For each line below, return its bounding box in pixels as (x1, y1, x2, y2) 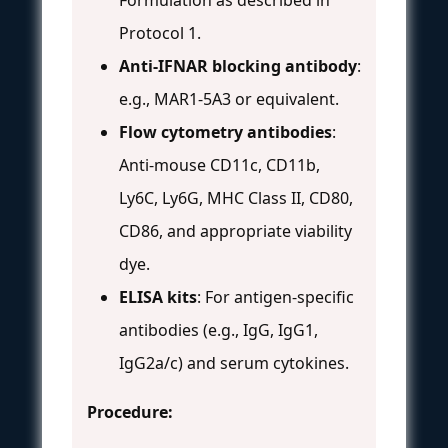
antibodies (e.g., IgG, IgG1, (119, 318, 318, 341)
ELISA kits (119, 285, 197, 308)
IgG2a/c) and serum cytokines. (119, 351, 349, 374)
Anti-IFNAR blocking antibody (119, 54, 357, 77)
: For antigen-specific (197, 285, 354, 308)
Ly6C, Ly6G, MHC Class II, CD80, (119, 186, 353, 209)
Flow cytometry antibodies (119, 120, 332, 143)
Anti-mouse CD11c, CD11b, (119, 153, 320, 176)
